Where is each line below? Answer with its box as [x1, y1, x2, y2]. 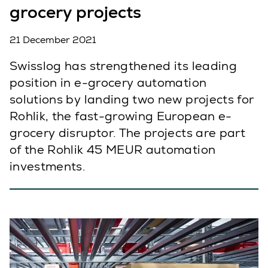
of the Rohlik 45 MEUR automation [10, 142, 216, 157]
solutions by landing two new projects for [10, 92, 254, 107]
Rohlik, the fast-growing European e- [10, 108, 232, 124]
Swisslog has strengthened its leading [10, 58, 237, 74]
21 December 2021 [10, 33, 96, 46]
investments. [10, 159, 86, 174]
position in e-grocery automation [10, 75, 207, 90]
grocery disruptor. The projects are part [10, 125, 246, 141]
